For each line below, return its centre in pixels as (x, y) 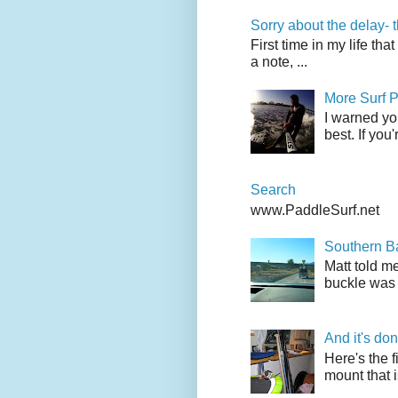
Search (273, 190)
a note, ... (279, 61)
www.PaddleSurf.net (315, 210)
